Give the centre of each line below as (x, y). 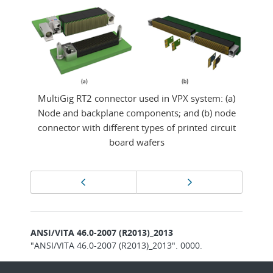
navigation (70, 200)
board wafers (136, 142)
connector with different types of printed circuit (136, 127)
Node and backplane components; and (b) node (136, 112)
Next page (215, 181)
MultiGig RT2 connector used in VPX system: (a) (136, 98)
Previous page (119, 181)
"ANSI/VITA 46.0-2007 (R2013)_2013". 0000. (117, 245)
